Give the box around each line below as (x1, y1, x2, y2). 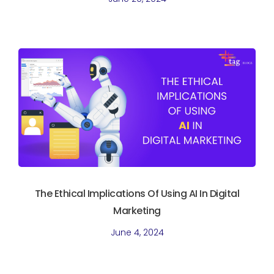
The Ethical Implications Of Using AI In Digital (34, 186, 240, 201)
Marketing (113, 203, 161, 218)
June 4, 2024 (110, 226, 164, 239)
